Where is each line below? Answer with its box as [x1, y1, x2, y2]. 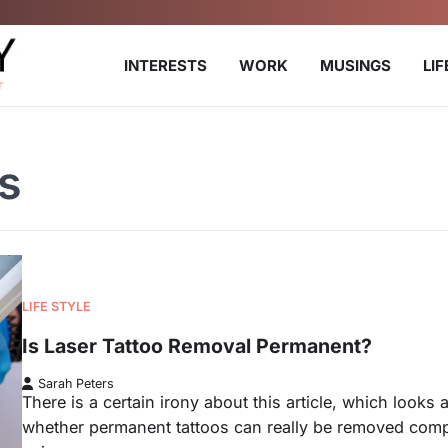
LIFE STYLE [22, 299, 91, 315]
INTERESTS [124, 55, 207, 75]
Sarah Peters [38, 376, 114, 392]
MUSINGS [320, 55, 391, 75]
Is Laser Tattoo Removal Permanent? [22, 333, 372, 358]
